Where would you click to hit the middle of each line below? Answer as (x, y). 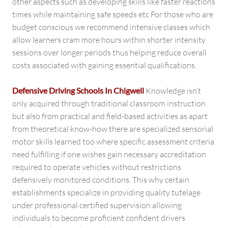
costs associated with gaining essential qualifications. (104, 65)
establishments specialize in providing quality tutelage (106, 192)
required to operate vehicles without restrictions (97, 167)
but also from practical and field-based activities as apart (110, 116)
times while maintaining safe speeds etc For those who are (113, 14)
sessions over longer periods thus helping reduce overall (109, 52)
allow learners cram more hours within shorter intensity (109, 39)
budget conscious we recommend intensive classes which (111, 27)
